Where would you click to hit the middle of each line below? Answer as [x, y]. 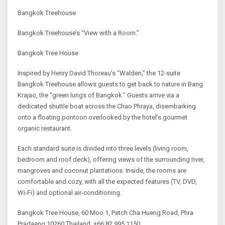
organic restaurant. [45, 128]
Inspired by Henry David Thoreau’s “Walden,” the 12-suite [99, 73]
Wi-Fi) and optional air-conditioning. [70, 192]
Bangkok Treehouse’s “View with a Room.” [78, 33]
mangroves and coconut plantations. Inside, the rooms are [102, 170]
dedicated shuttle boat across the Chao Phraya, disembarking [107, 106]
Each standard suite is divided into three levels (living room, [103, 148]
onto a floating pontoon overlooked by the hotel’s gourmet [102, 117]
